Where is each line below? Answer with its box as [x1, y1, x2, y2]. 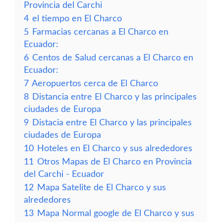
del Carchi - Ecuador [24, 170, 104, 178]
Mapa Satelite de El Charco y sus [37, 183, 166, 192]
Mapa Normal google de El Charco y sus [37, 209, 194, 218]
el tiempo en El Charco [32, 14, 122, 23]
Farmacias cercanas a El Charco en [32, 28, 168, 36]
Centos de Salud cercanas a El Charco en [32, 54, 193, 62]
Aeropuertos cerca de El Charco [32, 79, 158, 88]
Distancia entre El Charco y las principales [32, 93, 197, 101]
